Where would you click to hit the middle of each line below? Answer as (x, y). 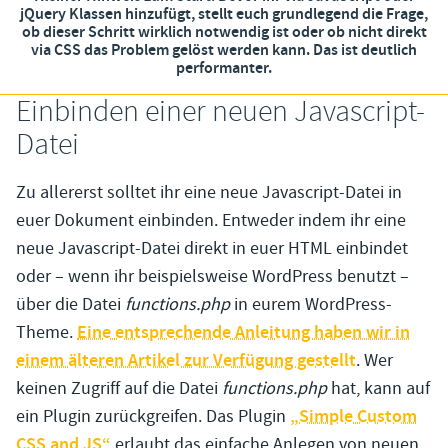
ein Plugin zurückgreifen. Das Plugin (153, 417)
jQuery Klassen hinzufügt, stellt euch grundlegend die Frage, (224, 15)
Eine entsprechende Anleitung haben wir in (243, 333)
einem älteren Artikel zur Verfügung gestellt (186, 361)
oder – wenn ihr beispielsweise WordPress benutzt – (212, 277)
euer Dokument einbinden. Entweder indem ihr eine (211, 221)
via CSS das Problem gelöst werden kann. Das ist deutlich (224, 51)
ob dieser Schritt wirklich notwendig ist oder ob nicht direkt (224, 33)
